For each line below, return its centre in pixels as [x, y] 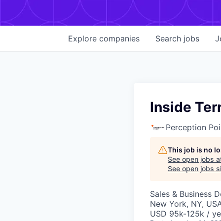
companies [119, 38]
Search [169, 38]
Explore [84, 38]
